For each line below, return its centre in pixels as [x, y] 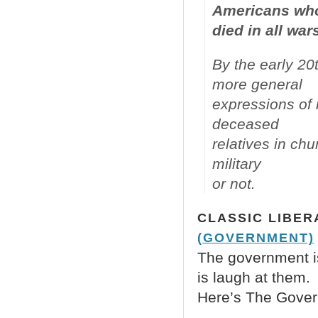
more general [257, 84]
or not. [234, 183]
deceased [245, 124]
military [236, 164]
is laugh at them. [253, 277]
